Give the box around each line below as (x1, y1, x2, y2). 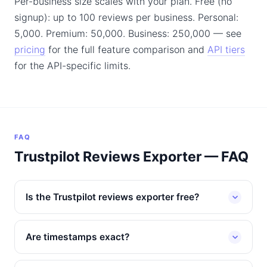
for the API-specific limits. (14, 60, 131, 72)
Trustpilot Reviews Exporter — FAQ (14, 148, 249, 165)
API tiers (207, 44, 245, 55)
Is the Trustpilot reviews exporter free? (26, 191, 199, 203)
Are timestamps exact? (26, 231, 129, 243)
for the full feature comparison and (45, 44, 207, 55)
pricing (14, 44, 45, 55)
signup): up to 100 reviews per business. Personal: (14, 11, 238, 23)
